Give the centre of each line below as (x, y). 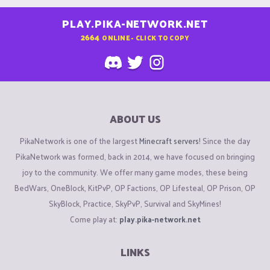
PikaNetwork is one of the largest (80, 140)
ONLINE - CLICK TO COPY (146, 37)
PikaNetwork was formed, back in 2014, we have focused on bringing (135, 156)
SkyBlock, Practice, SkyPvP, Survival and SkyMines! (135, 203)
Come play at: (94, 219)
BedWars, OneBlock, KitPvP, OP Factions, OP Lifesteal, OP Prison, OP (135, 187)
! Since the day (224, 140)
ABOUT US (135, 119)
